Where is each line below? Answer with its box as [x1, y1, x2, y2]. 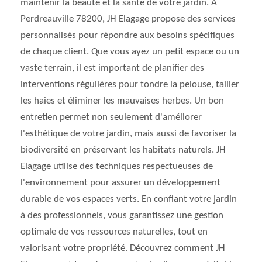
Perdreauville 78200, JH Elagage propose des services [20, 14, 236, 24]
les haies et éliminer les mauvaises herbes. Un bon [20, 96, 224, 106]
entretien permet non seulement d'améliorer [20, 112, 202, 122]
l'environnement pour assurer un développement [20, 178, 220, 188]
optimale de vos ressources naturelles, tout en [20, 227, 208, 237]
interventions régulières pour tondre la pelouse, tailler [20, 80, 239, 89]
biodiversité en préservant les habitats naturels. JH [20, 145, 226, 155]
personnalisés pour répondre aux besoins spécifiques [20, 30, 235, 40]
